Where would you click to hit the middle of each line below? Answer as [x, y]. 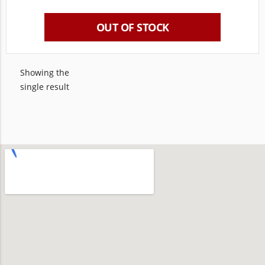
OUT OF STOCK [132, 27]
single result [45, 87]
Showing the [45, 72]
